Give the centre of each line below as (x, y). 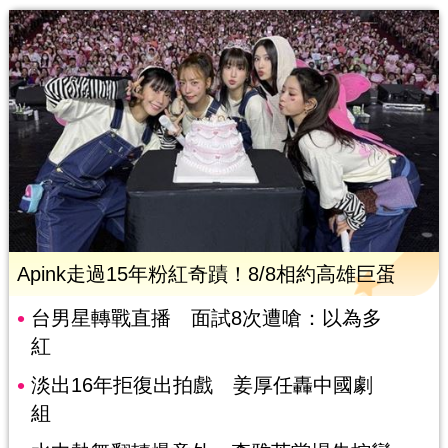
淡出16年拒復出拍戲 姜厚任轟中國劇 (201, 384)
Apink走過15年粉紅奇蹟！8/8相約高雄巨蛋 (206, 273)
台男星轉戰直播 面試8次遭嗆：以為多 (206, 317)
